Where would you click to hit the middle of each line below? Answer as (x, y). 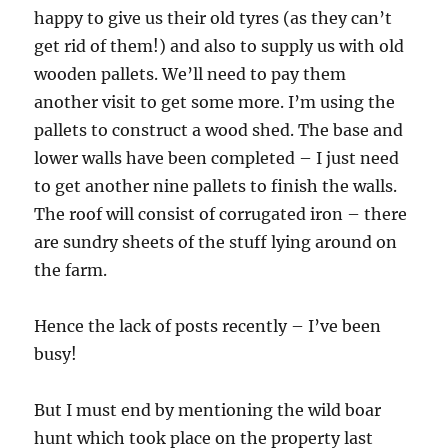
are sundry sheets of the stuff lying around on (216, 242)
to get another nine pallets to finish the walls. (216, 186)
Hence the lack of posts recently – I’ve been (208, 326)
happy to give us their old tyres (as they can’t (213, 18)
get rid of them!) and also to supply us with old (219, 46)
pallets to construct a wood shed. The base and (219, 130)
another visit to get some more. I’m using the (215, 102)
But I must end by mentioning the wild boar (208, 410)
